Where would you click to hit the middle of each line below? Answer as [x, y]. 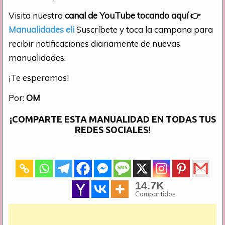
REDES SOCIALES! [113, 129]
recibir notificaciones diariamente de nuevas [95, 43]
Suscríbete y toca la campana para [144, 29]
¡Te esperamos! [39, 77]
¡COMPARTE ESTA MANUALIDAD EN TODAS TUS [113, 119]
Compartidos [155, 194]
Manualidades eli [42, 29]
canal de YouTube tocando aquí [127, 15]
